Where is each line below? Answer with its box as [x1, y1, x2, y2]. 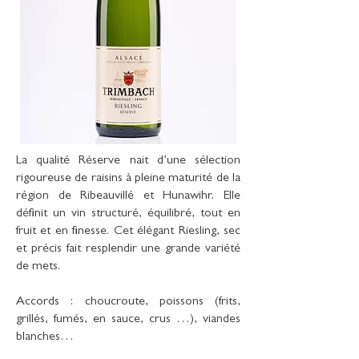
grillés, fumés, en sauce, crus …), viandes [16, 313, 240, 326]
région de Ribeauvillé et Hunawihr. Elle [16, 190, 240, 203]
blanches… [16, 331, 74, 344]
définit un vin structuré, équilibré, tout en [16, 208, 240, 220]
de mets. [16, 260, 60, 273]
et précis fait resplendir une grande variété [16, 243, 240, 256]
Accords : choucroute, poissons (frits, [16, 296, 240, 309]
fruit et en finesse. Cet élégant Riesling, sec [16, 225, 240, 238]
